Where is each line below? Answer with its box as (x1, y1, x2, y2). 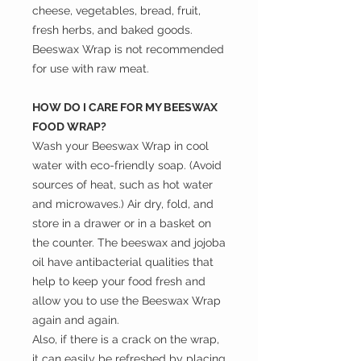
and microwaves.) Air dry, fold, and (32, 197, 214, 211)
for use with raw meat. (32, 62, 149, 76)
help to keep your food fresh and (32, 275, 205, 288)
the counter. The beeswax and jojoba (32, 236, 226, 250)
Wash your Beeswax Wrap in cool (32, 139, 209, 153)
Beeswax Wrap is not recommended (32, 43, 224, 56)
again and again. (32, 313, 119, 327)
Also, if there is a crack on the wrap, (32, 333, 219, 346)
